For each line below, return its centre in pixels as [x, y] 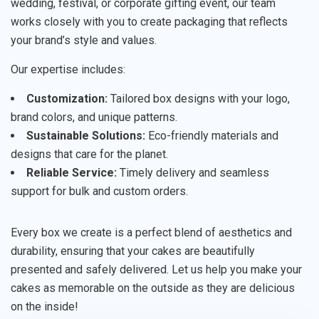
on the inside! [45, 307]
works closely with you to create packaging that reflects [149, 22]
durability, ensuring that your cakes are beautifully [133, 251]
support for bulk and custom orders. [99, 191]
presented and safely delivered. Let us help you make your [156, 270]
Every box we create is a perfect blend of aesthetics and [151, 232]
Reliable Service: [72, 173]
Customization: [67, 99]
